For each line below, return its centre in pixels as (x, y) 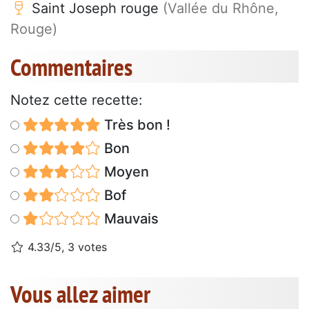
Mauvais (129, 219)
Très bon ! (135, 125)
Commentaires (71, 67)
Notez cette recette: (77, 100)
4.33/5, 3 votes (66, 247)
